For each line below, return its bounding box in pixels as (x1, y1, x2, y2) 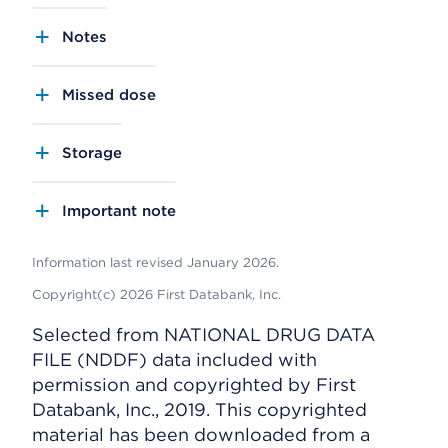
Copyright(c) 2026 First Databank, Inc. (32, 287, 281, 302)
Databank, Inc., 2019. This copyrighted (32, 399, 367, 420)
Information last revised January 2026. (32, 255, 279, 270)
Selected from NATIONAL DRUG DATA (32, 324, 375, 345)
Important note (62, 202, 176, 220)
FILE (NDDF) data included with (32, 349, 317, 370)
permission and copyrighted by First (32, 374, 356, 395)
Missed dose (62, 86, 156, 104)
